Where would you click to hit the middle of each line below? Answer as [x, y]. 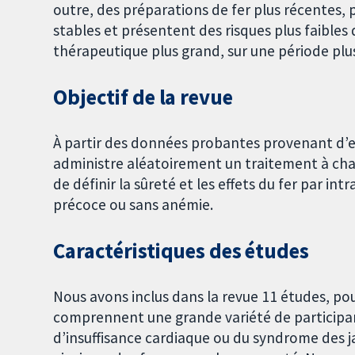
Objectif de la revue [143, 97]
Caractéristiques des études [181, 250]
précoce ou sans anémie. [134, 204]
